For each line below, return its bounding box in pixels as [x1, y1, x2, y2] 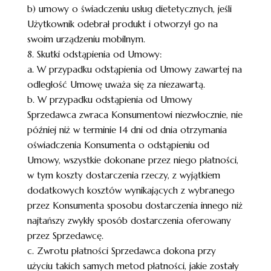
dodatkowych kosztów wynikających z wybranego [27, 184, 235, 196]
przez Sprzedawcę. [27, 230, 103, 241]
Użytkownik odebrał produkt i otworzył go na [27, 18, 218, 30]
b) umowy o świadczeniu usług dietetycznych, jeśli [27, 3, 232, 15]
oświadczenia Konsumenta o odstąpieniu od [27, 139, 209, 151]
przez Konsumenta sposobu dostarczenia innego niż [27, 200, 243, 211]
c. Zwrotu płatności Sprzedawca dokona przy [27, 245, 216, 256]
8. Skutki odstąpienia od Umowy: [27, 48, 162, 60]
